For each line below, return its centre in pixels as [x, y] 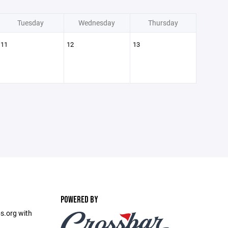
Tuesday [31, 23]
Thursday [163, 23]
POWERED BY [79, 200]
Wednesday [97, 23]
